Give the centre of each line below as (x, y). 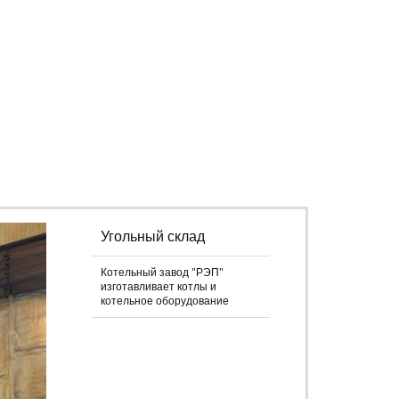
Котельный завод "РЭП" (162, 273)
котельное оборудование (165, 301)
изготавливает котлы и (159, 287)
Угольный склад (153, 237)
